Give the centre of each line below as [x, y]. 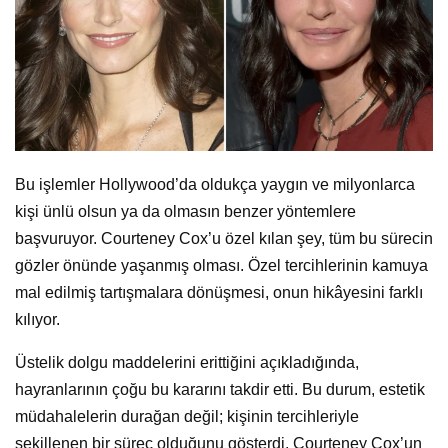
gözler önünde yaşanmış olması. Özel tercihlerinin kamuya [221, 265]
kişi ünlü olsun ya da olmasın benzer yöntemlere [185, 211]
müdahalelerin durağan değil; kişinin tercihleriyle [187, 416]
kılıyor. [37, 319]
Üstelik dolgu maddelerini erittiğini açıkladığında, [187, 362]
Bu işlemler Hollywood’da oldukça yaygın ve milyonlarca [215, 184]
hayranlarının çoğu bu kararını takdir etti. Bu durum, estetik [220, 389]
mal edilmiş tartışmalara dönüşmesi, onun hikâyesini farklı [219, 292]
